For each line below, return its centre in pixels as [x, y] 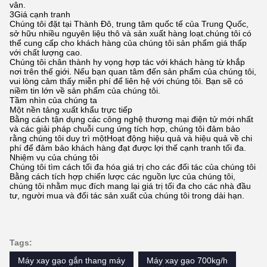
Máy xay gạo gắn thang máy [72, 260]
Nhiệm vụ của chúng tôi [54, 157]
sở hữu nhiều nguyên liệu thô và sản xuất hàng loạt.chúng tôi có [131, 33]
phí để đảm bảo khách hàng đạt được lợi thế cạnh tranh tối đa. [128, 148]
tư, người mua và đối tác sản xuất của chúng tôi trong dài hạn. [127, 195]
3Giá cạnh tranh [40, 14]
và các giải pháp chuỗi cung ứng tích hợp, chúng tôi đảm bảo [125, 129]
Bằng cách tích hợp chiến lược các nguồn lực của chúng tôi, [122, 176]
